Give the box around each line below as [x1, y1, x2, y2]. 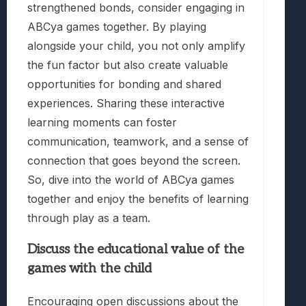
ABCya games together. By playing [27, 20, 206, 34]
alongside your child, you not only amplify [27, 39, 245, 53]
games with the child [27, 260, 152, 277]
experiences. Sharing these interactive [27, 96, 225, 111]
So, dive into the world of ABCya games [27, 173, 234, 187]
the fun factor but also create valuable [27, 58, 228, 72]
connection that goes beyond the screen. [27, 154, 240, 168]
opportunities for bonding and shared [27, 77, 221, 92]
